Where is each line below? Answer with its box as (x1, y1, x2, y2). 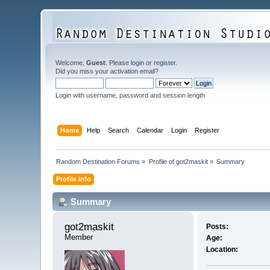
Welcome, (55, 59, 87, 66)
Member (64, 233, 93, 242)
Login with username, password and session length (55, 92, 206, 99)
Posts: (206, 222, 228, 231)
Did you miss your (55, 67, 111, 75)
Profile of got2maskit (148, 157, 208, 165)
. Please (105, 59, 131, 66)
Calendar (136, 126, 163, 134)
